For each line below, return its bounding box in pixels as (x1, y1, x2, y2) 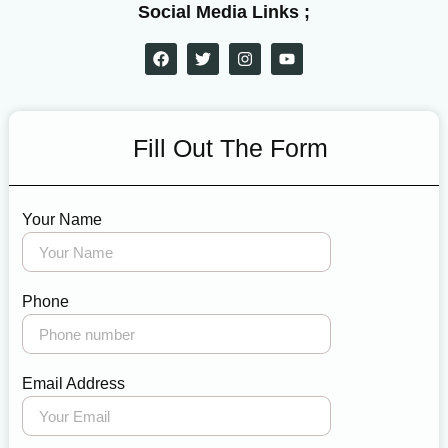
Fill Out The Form (132, 134, 328, 163)
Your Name (22, 211, 103, 229)
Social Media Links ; (138, 2, 310, 23)
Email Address (22, 375, 126, 393)
